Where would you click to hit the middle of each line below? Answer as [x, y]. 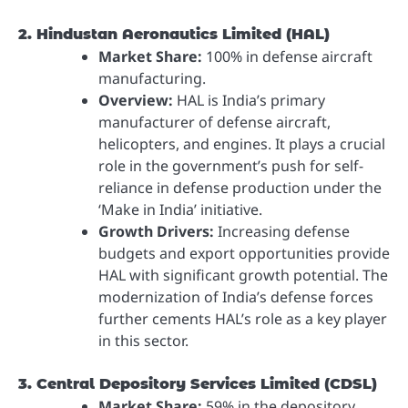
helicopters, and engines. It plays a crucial [242, 144]
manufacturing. [152, 79]
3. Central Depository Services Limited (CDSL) [198, 384]
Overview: [136, 101]
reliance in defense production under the [240, 188]
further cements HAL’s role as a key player [243, 319]
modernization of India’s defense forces [236, 297]
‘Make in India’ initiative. [180, 210]
